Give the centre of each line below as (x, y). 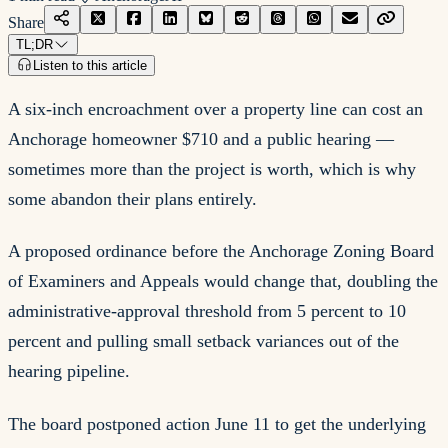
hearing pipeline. (69, 371)
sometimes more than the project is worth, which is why (212, 168)
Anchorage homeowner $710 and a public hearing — (201, 138)
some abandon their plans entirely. (132, 198)
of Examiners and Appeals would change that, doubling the (223, 281)
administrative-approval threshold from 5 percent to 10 (207, 311)
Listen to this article (89, 65)
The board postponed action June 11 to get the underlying (217, 423)
